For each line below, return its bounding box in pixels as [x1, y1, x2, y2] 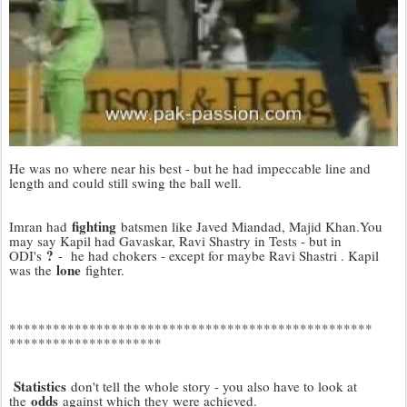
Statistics [14, 376, 66, 396]
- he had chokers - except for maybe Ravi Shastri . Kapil [58, 246, 379, 264]
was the [9, 261, 56, 279]
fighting [72, 216, 116, 236]
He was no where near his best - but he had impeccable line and [9, 159, 371, 177]
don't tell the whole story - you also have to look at [66, 377, 357, 395]
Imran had [9, 217, 72, 235]
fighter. [81, 261, 129, 279]
